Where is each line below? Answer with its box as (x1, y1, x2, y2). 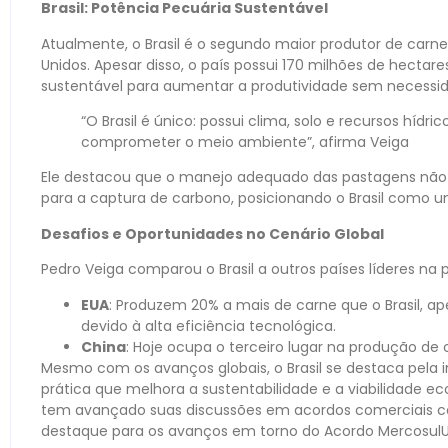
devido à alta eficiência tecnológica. (81, 315, 336, 336)
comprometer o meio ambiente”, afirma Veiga (81, 131, 409, 152)
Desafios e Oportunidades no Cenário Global (41, 223, 384, 244)
